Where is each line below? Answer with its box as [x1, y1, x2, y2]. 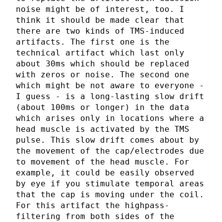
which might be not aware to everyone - [16, 81, 204, 91]
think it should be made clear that [16, 15, 184, 25]
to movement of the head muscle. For [16, 157, 189, 167]
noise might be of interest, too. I [16, 4, 184, 14]
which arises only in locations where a [16, 113, 204, 123]
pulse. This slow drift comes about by [16, 135, 199, 145]
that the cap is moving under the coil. [16, 190, 204, 200]
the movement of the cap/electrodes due [16, 146, 204, 156]
